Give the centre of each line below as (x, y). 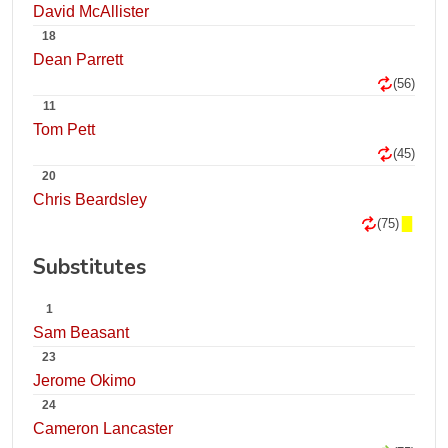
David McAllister (91, 11)
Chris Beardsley (90, 199)
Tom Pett (64, 129)
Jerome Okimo (84, 380)
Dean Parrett (78, 59)
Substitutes (89, 267)
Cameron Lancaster (103, 428)
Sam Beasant (81, 332)
